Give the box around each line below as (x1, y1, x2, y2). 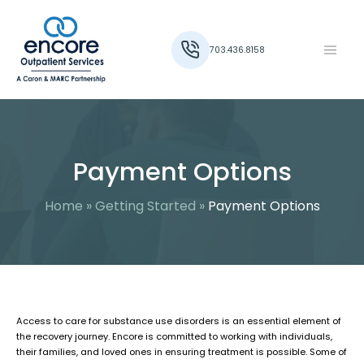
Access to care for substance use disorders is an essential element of (16, 314, 341, 328)
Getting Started (94, 197, 196, 216)
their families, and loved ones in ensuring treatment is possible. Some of (16, 345, 347, 359)
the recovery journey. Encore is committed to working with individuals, (16, 330, 332, 344)
